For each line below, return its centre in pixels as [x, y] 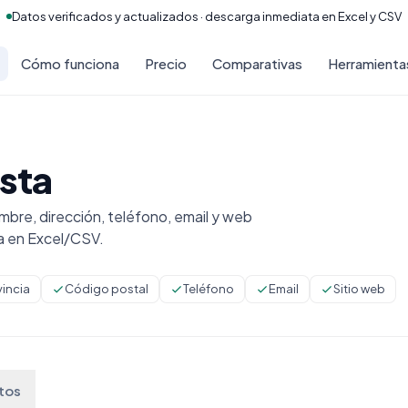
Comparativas [257, 63]
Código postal [107, 289]
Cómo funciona [70, 63]
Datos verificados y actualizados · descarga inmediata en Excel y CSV [207, 16]
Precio [165, 63]
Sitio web [359, 289]
